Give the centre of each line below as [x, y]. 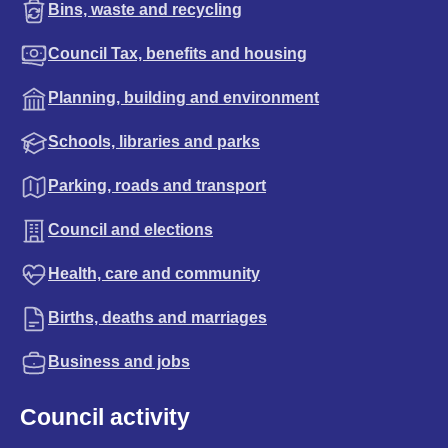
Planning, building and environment [183, 97]
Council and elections [130, 229]
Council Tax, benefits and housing [177, 53]
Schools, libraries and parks [154, 141]
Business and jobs [119, 361]
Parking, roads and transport [157, 185]
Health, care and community [154, 273]
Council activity [105, 417]
